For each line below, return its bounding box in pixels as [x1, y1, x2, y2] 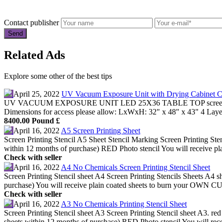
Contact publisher [4, 18, 59, 27]
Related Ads [4, 49, 65, 62]
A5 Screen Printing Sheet [61, 126, 140, 135]
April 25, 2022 [13, 90, 59, 99]
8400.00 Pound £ [4, 116, 60, 125]
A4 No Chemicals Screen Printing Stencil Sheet [61, 163, 210, 172]
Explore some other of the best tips [4, 72, 112, 81]
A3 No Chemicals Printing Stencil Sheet [61, 200, 187, 209]
